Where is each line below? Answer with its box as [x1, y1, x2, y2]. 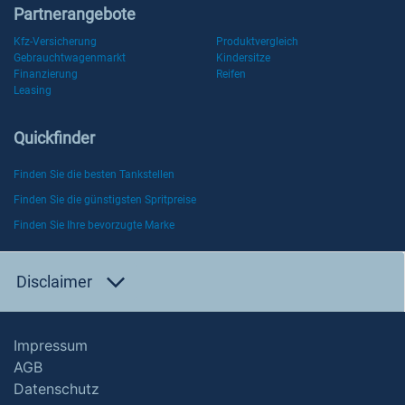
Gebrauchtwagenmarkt [14, 52, 126, 64]
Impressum [14, 336, 88, 354]
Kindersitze [216, 52, 270, 64]
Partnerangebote [14, 5, 136, 24]
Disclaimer [16, 272, 92, 291]
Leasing [14, 84, 52, 97]
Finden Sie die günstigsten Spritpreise [14, 193, 196, 206]
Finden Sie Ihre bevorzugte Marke [14, 219, 174, 231]
